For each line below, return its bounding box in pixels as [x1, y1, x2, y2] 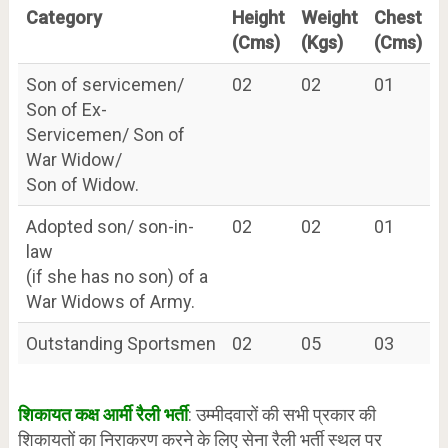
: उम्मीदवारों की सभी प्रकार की [187, 404, 376, 426]
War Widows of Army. [25, 291, 195, 313]
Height [231, 7, 285, 29]
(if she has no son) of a [25, 266, 208, 288]
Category [25, 7, 102, 29]
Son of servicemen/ [25, 74, 184, 96]
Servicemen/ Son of [25, 124, 185, 146]
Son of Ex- [25, 99, 107, 121]
